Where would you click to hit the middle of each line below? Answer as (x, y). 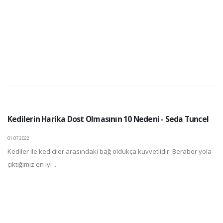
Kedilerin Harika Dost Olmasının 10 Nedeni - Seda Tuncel (108, 119)
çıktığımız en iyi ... (33, 164)
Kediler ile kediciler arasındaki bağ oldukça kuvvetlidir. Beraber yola (110, 151)
